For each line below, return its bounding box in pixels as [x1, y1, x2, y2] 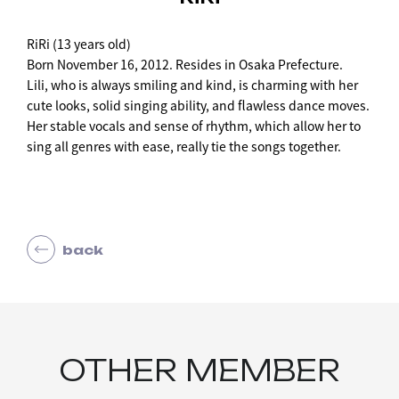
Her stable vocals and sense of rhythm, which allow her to [27, 117, 361, 135]
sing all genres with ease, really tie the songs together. [27, 137, 341, 156]
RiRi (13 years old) [27, 35, 131, 53]
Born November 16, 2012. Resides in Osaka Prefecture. [27, 55, 343, 74]
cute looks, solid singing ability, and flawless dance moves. [27, 96, 370, 115]
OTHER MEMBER [59, 353, 340, 389]
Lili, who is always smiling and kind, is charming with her [27, 76, 358, 94]
